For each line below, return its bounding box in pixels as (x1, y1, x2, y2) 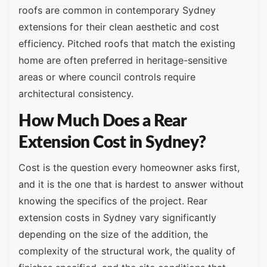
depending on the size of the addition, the (18, 228, 208, 241)
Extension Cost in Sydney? (18, 134, 206, 151)
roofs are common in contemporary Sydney (18, 4, 216, 16)
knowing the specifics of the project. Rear (18, 195, 207, 207)
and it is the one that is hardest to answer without (18, 178, 244, 191)
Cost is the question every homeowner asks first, (18, 162, 240, 174)
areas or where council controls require (18, 70, 195, 83)
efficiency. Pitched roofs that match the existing (18, 37, 235, 49)
